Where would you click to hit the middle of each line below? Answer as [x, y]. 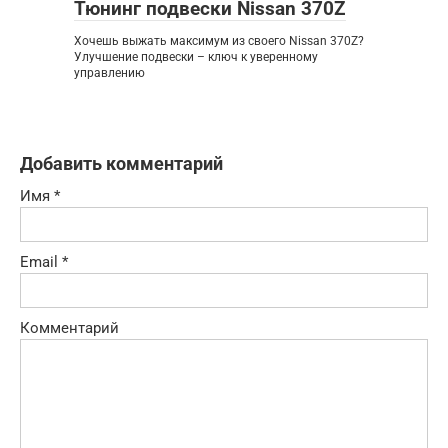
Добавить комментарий [121, 163]
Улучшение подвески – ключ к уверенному [196, 56]
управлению [109, 72]
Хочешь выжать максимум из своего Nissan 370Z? [219, 40]
